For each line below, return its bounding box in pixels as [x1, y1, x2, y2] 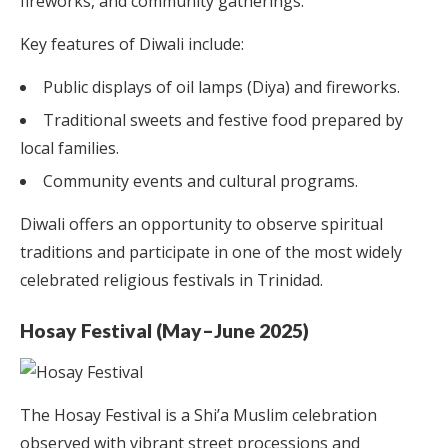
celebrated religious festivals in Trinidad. [20, 268, 323, 291]
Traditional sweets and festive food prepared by [43, 108, 403, 131]
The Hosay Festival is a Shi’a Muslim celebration [20, 403, 377, 426]
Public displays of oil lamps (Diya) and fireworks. [43, 75, 400, 98]
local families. [20, 136, 119, 159]
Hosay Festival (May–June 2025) [20, 318, 309, 342]
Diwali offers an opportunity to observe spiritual [20, 212, 383, 235]
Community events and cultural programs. [43, 169, 358, 192]
